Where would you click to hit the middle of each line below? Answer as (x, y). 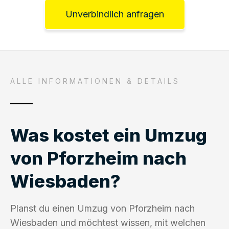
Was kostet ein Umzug (109, 135)
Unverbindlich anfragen (114, 14)
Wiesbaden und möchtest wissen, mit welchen (108, 222)
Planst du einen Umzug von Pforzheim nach (102, 208)
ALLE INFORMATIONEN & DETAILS (95, 81)
